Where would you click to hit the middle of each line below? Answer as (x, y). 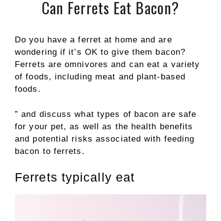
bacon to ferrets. (50, 151)
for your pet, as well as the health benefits (104, 126)
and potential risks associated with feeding (105, 139)
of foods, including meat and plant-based (100, 77)
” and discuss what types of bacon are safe (106, 114)
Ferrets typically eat (75, 177)
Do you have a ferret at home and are (93, 40)
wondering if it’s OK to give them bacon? (100, 52)
